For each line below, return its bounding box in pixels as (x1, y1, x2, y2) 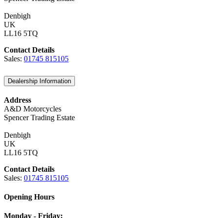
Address (4, 95, 31, 104)
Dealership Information (8, 77, 71, 85)
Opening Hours (4, 192, 54, 201)
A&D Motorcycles (4, 104, 61, 113)
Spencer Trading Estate (4, 113, 75, 122)
